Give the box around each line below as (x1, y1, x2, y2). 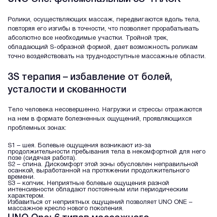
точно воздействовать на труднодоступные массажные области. (8, 53, 206, 60)
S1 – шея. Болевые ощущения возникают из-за (8, 143, 151, 149)
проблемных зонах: (8, 125, 66, 132)
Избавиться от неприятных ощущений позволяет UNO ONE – (8, 200, 192, 206)
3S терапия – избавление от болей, (8, 73, 172, 82)
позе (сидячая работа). (8, 155, 77, 162)
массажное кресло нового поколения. (8, 206, 124, 212)
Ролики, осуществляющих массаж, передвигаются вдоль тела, (8, 16, 200, 23)
